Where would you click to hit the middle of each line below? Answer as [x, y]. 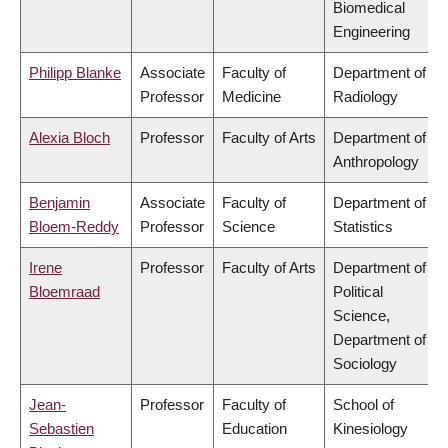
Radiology [365, 97]
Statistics [363, 227]
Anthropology [376, 162]
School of [363, 405]
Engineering [371, 32]
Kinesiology [370, 429]
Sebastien [61, 429]
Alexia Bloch [69, 138]
